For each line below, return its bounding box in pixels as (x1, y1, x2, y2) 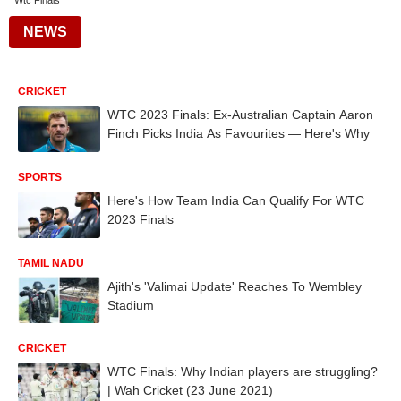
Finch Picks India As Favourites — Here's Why (107, 126, 370, 141)
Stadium (107, 297, 154, 312)
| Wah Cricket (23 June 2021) (107, 383, 273, 398)
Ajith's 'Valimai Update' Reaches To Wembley (107, 278, 362, 294)
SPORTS (18, 170, 62, 183)
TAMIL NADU (18, 256, 84, 269)
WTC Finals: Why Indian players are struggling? (107, 364, 378, 380)
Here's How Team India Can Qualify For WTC (107, 192, 364, 208)
